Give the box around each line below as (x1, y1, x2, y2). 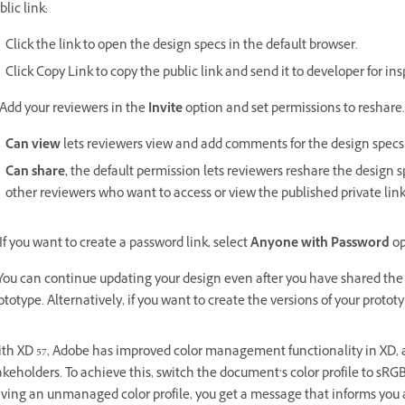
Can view (5, 136, 61, 156)
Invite (148, 99, 183, 120)
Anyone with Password (250, 234, 390, 255)
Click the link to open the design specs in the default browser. (5, 36, 358, 57)
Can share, (5, 163, 71, 184)
